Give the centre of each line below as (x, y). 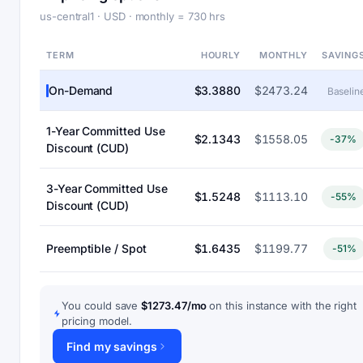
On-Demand (81, 90)
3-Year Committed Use (107, 188)
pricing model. (97, 321)
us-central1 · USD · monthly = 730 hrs (133, 16)
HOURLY (220, 55)
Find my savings (112, 346)
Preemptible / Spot (96, 248)
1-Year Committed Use (106, 131)
